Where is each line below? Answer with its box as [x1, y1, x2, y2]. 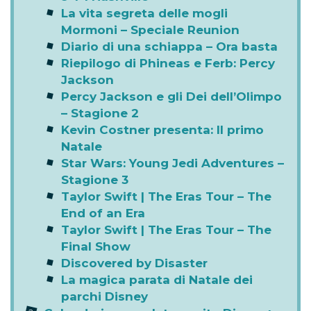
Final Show [61, 239, 131, 254]
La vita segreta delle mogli [61, 6, 228, 21]
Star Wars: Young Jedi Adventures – [61, 156, 284, 171]
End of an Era [61, 206, 145, 221]
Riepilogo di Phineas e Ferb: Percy [61, 56, 275, 71]
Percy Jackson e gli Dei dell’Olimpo [61, 90, 282, 104]
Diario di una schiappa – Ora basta [61, 40, 278, 54]
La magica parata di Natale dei [61, 273, 253, 287]
